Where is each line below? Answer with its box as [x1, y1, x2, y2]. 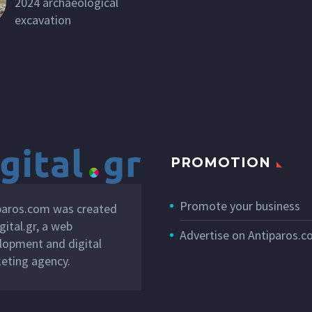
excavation [14, 12, 71, 29]
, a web [36, 217, 72, 234]
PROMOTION [171, 154, 271, 171]
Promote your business [180, 197, 300, 214]
